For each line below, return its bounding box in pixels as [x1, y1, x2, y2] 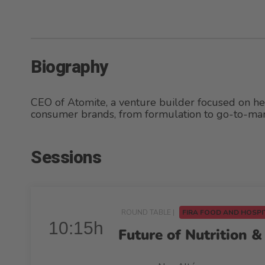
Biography [31, 54, 108, 80]
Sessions [31, 145, 101, 171]
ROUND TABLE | [121, 208, 176, 217]
